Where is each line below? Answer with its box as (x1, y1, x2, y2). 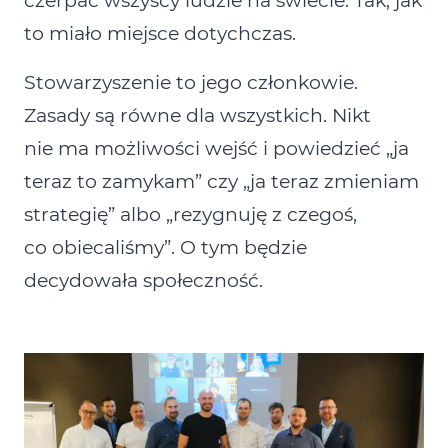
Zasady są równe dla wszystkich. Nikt (24, 104, 371, 128)
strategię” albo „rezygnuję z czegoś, (24, 203, 357, 227)
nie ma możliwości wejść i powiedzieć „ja (24, 137, 409, 161)
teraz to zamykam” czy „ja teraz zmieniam (24, 170, 419, 194)
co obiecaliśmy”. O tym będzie (24, 236, 307, 260)
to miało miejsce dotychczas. (24, 22, 296, 46)
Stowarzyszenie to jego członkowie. (24, 71, 358, 95)
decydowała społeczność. (24, 269, 263, 293)
